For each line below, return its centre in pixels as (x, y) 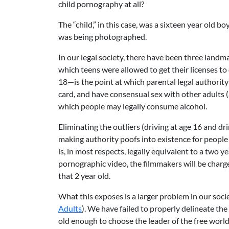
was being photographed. (102, 37)
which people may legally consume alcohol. (133, 106)
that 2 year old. (84, 176)
